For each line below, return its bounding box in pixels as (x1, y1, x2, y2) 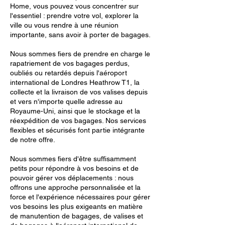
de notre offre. (10, 136, 55, 144)
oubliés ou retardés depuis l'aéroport (10, 69, 127, 77)
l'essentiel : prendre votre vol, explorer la (10, 12, 139, 20)
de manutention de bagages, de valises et (10, 212, 143, 220)
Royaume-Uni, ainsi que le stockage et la (10, 107, 140, 115)
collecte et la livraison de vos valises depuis (10, 88, 148, 96)
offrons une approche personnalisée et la (10, 183, 141, 191)
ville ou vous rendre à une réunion (10, 21, 119, 29)
